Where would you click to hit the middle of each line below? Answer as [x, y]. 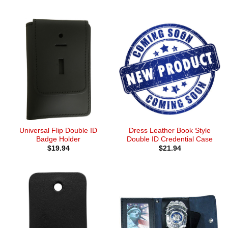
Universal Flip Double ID [58, 130]
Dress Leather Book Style [170, 130]
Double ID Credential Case [170, 139]
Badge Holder [58, 139]
